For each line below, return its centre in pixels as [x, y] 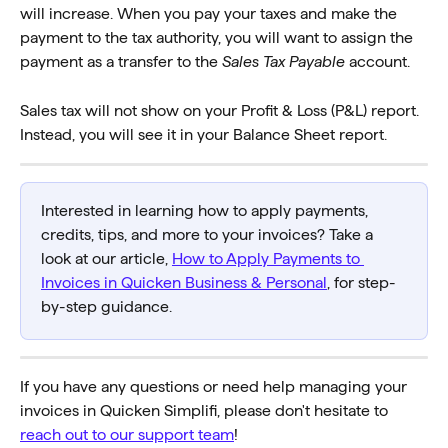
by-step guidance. [106, 306]
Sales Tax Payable [283, 62]
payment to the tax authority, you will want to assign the [218, 38]
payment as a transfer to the [121, 62]
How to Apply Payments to [268, 258]
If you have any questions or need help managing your [215, 386]
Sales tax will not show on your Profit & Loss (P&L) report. [221, 110]
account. [377, 62]
